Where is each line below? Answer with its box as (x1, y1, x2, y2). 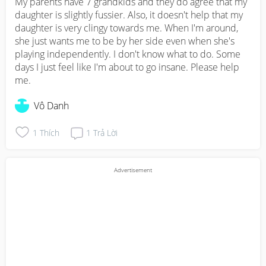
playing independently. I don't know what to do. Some (15, 47, 240, 61)
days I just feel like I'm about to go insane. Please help (15, 61, 239, 74)
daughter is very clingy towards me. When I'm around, (15, 21, 238, 34)
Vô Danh (34, 99, 69, 112)
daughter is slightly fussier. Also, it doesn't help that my (15, 8, 243, 21)
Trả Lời (93, 126, 118, 138)
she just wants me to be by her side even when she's (15, 34, 235, 47)
